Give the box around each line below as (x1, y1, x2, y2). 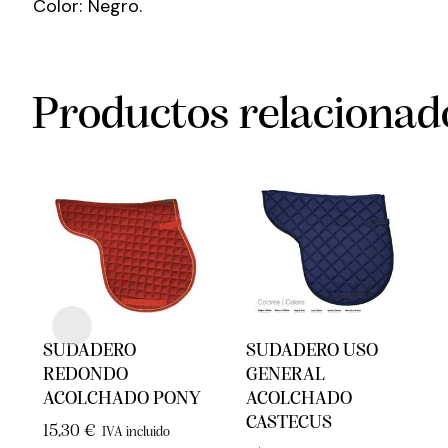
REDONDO (42, 365, 128, 385)
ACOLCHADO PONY (42, 389, 201, 409)
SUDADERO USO (246, 341, 379, 361)
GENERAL (246, 365, 326, 385)
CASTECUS (246, 413, 333, 433)
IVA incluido (102, 424, 171, 440)
